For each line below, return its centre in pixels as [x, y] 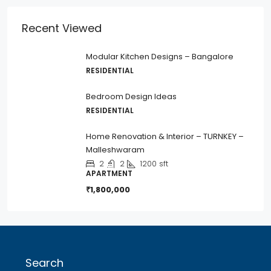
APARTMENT [109, 173]
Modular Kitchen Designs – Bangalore [160, 57]
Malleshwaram [115, 150]
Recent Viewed [62, 28]
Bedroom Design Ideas [131, 96]
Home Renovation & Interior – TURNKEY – [165, 136]
